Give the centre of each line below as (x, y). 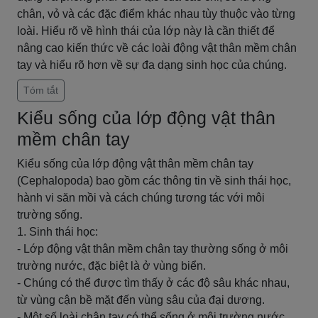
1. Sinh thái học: (57, 232)
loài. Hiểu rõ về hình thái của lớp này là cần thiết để (146, 31)
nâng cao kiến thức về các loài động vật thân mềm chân (157, 48)
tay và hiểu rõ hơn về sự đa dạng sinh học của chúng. (152, 65)
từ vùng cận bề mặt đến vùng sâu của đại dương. (141, 300)
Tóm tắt (41, 90)
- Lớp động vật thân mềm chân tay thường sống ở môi (153, 249)
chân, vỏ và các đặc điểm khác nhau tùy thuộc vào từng (156, 14)
